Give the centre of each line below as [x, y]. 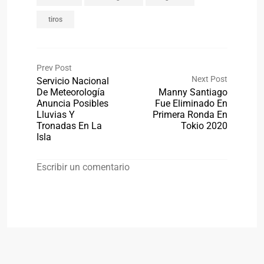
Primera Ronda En [190, 115]
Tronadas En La [69, 126]
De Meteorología [71, 92]
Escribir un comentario [83, 167]
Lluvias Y [56, 115]
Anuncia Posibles [72, 103]
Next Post [209, 79]
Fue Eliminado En [191, 103]
